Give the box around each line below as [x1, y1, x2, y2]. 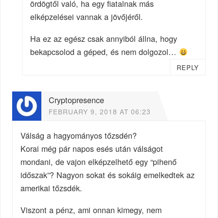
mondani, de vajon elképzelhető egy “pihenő [20, 155, 177, 167]
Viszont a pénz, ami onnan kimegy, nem [20, 203, 162, 216]
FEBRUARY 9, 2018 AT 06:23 [49, 106, 151, 116]
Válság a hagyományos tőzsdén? [20, 129, 137, 141]
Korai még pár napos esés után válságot [20, 142, 163, 154]
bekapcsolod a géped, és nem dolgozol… [30, 46, 179, 58]
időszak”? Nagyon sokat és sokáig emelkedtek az [20, 168, 195, 181]
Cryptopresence [49, 93, 105, 106]
